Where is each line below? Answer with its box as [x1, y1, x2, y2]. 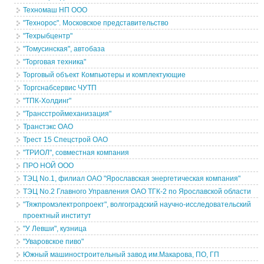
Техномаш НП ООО [23, 6, 88, 14]
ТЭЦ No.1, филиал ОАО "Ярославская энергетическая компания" [23, 174, 241, 183]
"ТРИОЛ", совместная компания [23, 148, 130, 157]
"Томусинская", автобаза [23, 45, 105, 53]
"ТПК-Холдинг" [23, 97, 72, 105]
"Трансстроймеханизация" [23, 110, 112, 118]
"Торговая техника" [23, 58, 87, 66]
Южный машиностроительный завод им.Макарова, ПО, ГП [23, 250, 220, 259]
